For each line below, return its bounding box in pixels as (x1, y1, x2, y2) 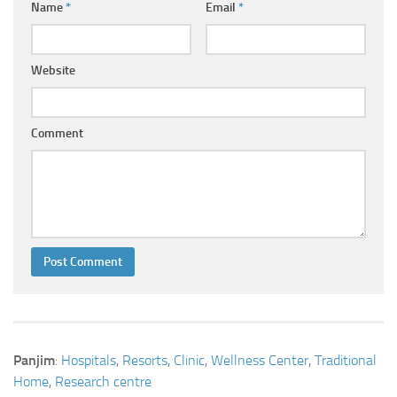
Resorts (122, 352, 167, 369)
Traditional (315, 352, 377, 369)
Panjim (13, 352, 55, 369)
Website (31, 63, 75, 78)
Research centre (55, 373, 152, 390)
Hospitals (61, 352, 116, 369)
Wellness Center (211, 352, 308, 369)
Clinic (174, 352, 205, 369)
